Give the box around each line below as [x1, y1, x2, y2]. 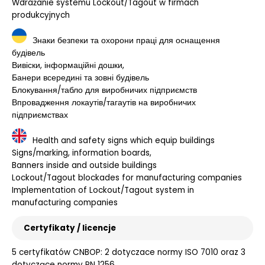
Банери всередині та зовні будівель [12, 72, 149, 84]
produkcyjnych [12, 9, 70, 21]
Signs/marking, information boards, [12, 147, 151, 159]
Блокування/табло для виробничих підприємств [12, 85, 197, 96]
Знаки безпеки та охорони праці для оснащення [33, 35, 220, 47]
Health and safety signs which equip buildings [33, 135, 215, 147]
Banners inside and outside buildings [12, 160, 157, 172]
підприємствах [12, 109, 68, 121]
